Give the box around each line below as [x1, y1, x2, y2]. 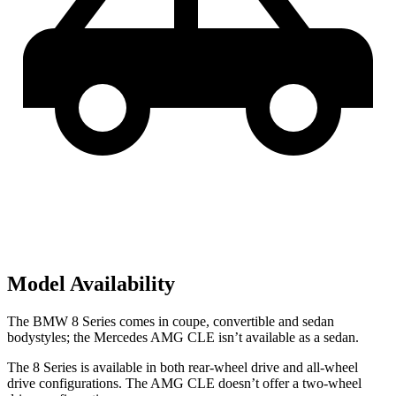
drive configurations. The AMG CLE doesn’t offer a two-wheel [7, 375, 362, 391]
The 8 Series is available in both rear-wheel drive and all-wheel [7, 359, 358, 375]
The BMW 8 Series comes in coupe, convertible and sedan [7, 313, 334, 329]
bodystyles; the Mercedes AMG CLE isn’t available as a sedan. [7, 329, 359, 345]
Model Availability [7, 271, 175, 295]
